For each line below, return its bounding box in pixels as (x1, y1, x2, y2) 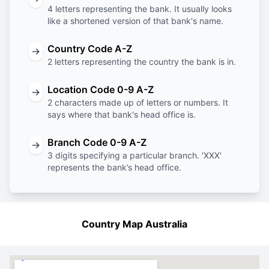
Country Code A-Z (47, 43, 132, 55)
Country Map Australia (82, 218, 187, 230)
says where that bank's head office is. (47, 109, 196, 119)
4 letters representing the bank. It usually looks (47, 4, 232, 14)
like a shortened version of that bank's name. (47, 16, 223, 26)
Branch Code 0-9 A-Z (47, 136, 147, 148)
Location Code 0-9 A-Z (47, 83, 154, 95)
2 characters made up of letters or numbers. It (47, 97, 228, 107)
